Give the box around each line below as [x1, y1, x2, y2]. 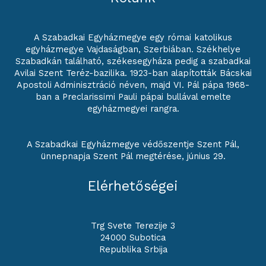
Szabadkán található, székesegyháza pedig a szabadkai [15, 55, 251, 66]
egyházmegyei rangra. [87, 103, 179, 114]
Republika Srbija [99, 243, 167, 255]
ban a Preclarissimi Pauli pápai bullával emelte [35, 91, 231, 102]
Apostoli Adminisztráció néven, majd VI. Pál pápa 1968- [17, 79, 249, 90]
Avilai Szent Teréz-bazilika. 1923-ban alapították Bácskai [14, 67, 252, 78]
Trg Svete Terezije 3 [91, 220, 175, 231]
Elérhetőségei [88, 178, 178, 195]
